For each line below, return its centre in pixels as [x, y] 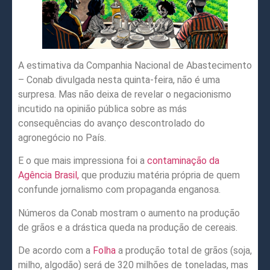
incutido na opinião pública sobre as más [102, 109]
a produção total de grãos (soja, [185, 251]
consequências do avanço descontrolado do [111, 124]
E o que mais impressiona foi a [83, 161]
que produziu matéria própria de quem [159, 175]
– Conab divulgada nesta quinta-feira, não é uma [119, 80]
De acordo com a [54, 251]
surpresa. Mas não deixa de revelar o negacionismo [125, 95]
